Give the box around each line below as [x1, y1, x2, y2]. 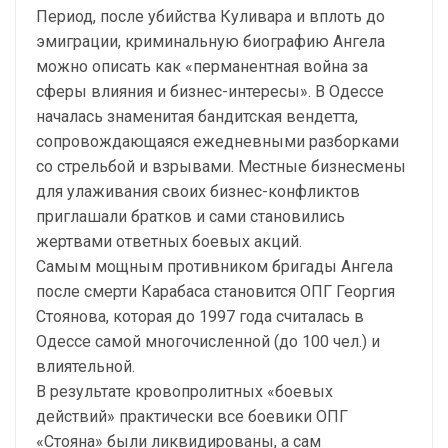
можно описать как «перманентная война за [36, 57, 368, 76]
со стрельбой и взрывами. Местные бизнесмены [36, 157, 406, 176]
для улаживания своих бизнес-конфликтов [36, 182, 360, 201]
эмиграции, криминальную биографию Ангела [36, 32, 385, 51]
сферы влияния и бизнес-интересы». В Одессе [36, 82, 384, 101]
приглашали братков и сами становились [36, 207, 345, 226]
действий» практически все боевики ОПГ [36, 407, 348, 426]
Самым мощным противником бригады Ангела [36, 257, 393, 276]
